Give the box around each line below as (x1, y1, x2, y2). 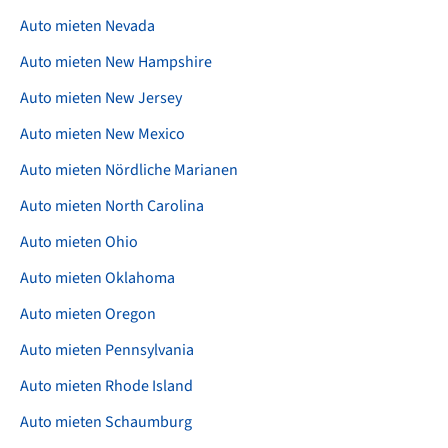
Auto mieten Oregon (20, 303, 156, 326)
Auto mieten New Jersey (20, 87, 182, 110)
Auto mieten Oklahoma (20, 267, 175, 290)
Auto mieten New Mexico (20, 123, 185, 146)
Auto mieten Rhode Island (20, 375, 193, 398)
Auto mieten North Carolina (20, 195, 204, 218)
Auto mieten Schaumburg (20, 411, 192, 434)
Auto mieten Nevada (20, 15, 155, 38)
